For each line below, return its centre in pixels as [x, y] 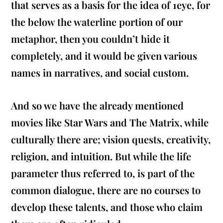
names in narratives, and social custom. [100, 73]
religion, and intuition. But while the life [101, 156]
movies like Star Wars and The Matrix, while [110, 122]
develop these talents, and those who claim [107, 207]
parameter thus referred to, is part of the [103, 173]
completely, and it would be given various [104, 56]
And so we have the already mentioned [98, 106]
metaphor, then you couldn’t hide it [91, 39]
